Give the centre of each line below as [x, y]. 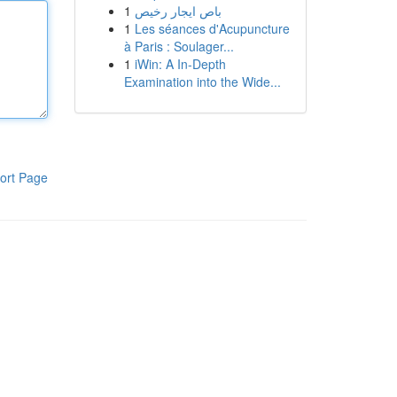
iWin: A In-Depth [180, 64]
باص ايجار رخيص [178, 11]
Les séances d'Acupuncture [212, 28]
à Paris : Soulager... [179, 46]
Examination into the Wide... [202, 82]
